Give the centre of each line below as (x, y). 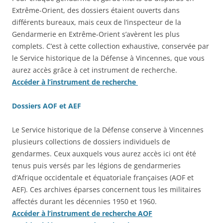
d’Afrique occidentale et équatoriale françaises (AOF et (103, 178)
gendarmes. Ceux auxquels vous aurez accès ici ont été (104, 154)
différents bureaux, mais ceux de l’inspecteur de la (97, 22)
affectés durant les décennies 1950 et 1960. (84, 202)
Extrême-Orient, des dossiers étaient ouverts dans (96, 10)
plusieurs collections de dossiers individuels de (91, 142)
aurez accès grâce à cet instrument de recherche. (95, 70)
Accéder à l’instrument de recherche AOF (82, 214)
